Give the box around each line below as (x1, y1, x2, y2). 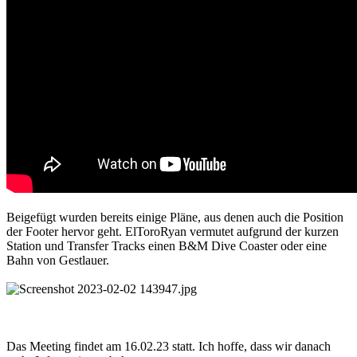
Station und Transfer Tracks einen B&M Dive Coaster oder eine (6, 238, 327, 253)
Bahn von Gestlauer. (6, 253, 109, 267)
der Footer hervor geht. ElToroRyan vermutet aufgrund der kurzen (6, 224, 339, 238)
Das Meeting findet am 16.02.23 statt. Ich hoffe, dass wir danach (6, 339, 331, 353)
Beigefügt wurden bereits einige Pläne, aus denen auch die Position (6, 210, 343, 224)
